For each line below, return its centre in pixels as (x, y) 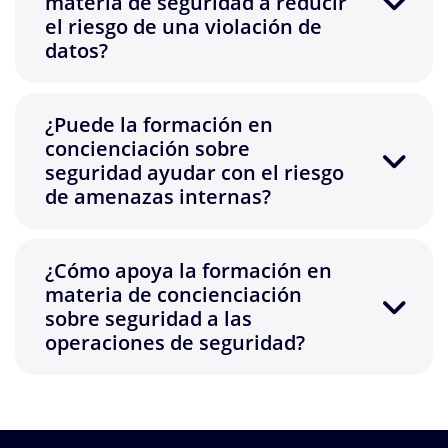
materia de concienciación (173, 295)
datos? (76, 51)
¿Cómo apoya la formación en (188, 271)
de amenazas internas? (158, 197)
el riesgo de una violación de (183, 27)
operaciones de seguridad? (175, 343)
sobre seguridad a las (148, 319)
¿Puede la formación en (159, 125)
